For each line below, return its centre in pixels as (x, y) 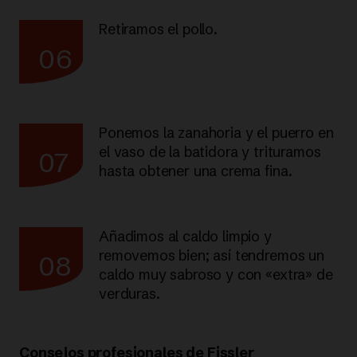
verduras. (129, 293)
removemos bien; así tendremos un (212, 255)
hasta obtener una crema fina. (196, 171)
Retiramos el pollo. (158, 29)
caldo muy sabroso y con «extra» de (216, 274)
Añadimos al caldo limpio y (185, 236)
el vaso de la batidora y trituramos (210, 151)
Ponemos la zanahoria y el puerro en (216, 132)
